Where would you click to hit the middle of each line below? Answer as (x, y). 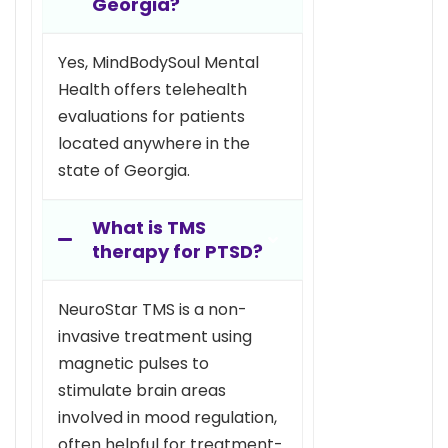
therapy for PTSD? (177, 251)
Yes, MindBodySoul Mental (158, 62)
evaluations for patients (151, 116)
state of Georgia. (124, 170)
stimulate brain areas (142, 390)
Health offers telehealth (152, 89)
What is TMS (149, 227)
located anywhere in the (154, 143)
